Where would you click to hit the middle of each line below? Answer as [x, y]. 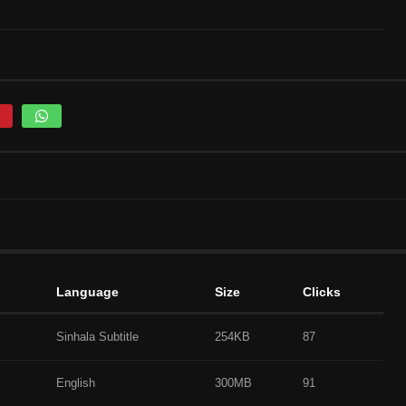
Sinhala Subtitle [97, 336]
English [76, 382]
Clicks [322, 291]
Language [87, 291]
